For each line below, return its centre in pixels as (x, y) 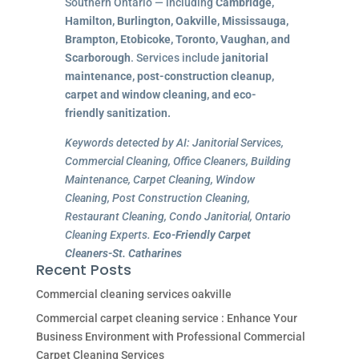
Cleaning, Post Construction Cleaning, (157, 198)
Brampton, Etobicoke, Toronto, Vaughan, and (177, 39)
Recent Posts (83, 269)
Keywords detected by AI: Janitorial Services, (174, 142)
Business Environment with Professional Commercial (170, 336)
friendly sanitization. (117, 113)
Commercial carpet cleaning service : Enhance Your (166, 318)
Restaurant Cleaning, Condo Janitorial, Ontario (177, 216)
